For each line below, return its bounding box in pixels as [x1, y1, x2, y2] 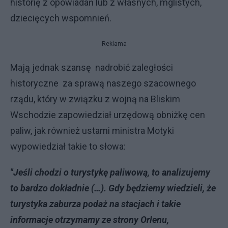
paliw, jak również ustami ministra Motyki [10, 125, 174, 136]
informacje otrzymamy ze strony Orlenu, [10, 214, 169, 225]
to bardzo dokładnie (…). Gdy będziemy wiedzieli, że [10, 183, 216, 193]
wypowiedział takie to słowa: [10, 141, 126, 152]
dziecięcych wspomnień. [10, 13, 111, 23]
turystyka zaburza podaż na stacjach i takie [10, 198, 181, 209]
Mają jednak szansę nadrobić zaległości [10, 62, 173, 73]
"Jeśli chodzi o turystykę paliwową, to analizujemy [10, 167, 210, 178]
